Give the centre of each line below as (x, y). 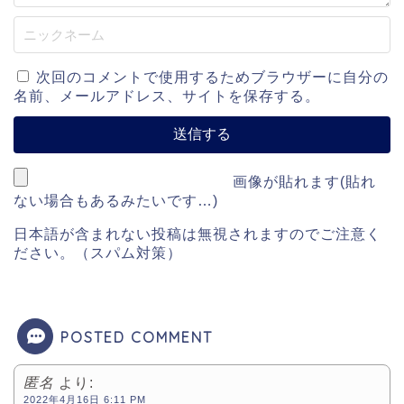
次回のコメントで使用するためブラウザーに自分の (212, 77)
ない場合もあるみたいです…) (116, 200)
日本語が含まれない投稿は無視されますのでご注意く (197, 234)
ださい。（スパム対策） (98, 252)
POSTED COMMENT (137, 337)
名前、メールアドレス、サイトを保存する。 (167, 96)
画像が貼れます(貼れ (302, 181)
